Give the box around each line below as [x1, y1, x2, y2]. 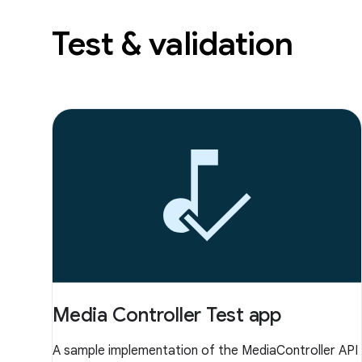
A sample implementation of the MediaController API [53, 342, 358, 359]
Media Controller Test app [53, 302, 281, 327]
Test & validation [52, 23, 293, 64]
